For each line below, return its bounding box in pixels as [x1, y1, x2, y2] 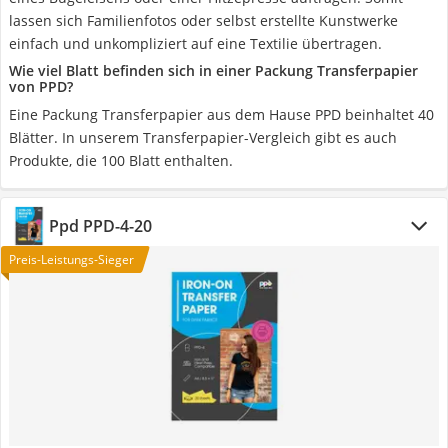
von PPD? [9, 77, 73, 96]
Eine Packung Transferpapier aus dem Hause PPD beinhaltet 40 [9, 105, 434, 124]
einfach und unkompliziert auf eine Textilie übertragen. [9, 34, 382, 53]
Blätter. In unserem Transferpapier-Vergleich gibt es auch [9, 128, 397, 147]
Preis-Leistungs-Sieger [9, 251, 134, 268]
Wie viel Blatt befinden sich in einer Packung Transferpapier [9, 61, 418, 80]
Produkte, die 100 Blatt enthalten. [9, 151, 233, 170]
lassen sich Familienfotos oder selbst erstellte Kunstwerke [9, 11, 398, 30]
